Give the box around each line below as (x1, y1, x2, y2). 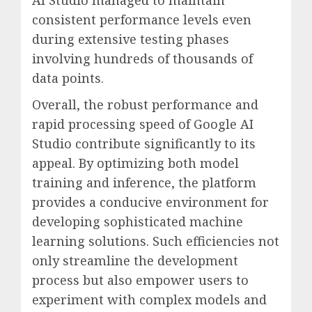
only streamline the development (32, 251, 238, 269)
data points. (32, 69, 104, 86)
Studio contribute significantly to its (32, 134, 256, 152)
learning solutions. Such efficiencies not (32, 232, 279, 249)
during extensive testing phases (32, 30, 229, 47)
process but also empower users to (32, 271, 249, 288)
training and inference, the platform (32, 173, 256, 191)
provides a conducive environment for (32, 193, 269, 210)
